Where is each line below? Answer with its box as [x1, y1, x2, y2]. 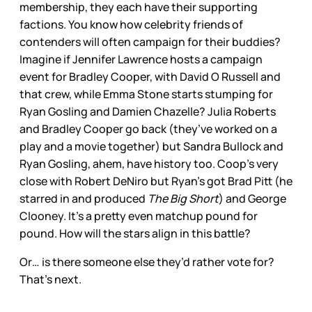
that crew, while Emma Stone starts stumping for [19, 86, 273, 102]
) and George [219, 190, 286, 206]
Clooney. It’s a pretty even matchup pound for [19, 208, 258, 224]
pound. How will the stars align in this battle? [19, 225, 253, 241]
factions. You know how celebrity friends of [19, 16, 243, 32]
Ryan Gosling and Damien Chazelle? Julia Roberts [19, 103, 276, 119]
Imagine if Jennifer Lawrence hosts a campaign [19, 51, 263, 67]
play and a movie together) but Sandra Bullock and [19, 138, 283, 154]
